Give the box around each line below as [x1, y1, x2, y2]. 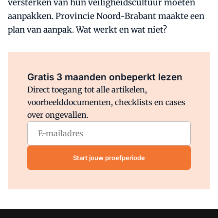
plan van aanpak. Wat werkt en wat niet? [8, 24, 167, 35]
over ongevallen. [27, 110, 89, 120]
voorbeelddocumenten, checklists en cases [27, 97, 185, 107]
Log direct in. [109, 60, 149, 68]
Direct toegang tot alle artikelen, [27, 85, 147, 94]
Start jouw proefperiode [73, 153, 145, 162]
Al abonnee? [69, 60, 109, 68]
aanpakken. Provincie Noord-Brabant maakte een [8, 11, 204, 21]
